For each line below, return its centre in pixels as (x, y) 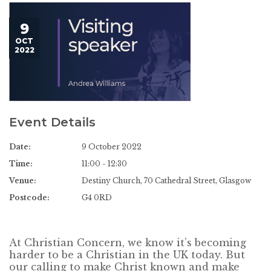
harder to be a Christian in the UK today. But (127, 255)
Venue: (23, 181)
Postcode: (29, 198)
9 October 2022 (112, 147)
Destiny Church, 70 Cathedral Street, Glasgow (166, 181)
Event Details (52, 122)
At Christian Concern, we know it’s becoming (128, 243)
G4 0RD (97, 198)
